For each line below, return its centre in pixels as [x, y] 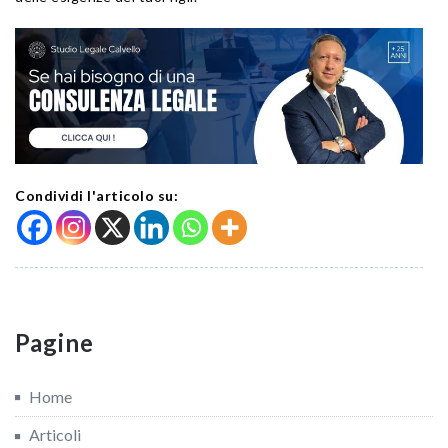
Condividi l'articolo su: [96, 195]
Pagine [54, 342]
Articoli [55, 435]
